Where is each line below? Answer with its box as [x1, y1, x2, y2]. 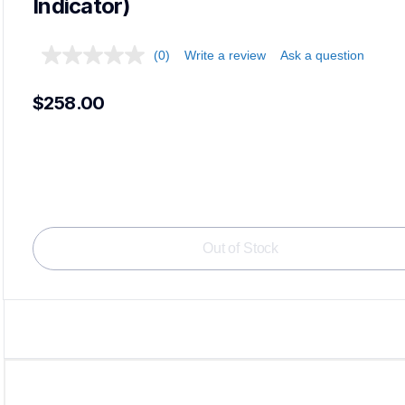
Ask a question [280, 48, 364, 63]
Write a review [184, 48, 266, 63]
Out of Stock [202, 240, 279, 256]
